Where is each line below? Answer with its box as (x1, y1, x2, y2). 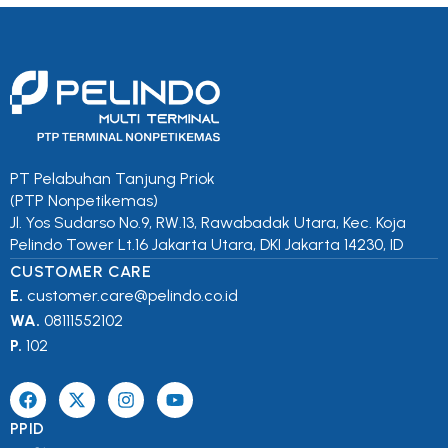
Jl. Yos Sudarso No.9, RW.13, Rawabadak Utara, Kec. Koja (10, 213, 406, 233)
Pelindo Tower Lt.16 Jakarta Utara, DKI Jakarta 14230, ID (10, 235, 403, 255)
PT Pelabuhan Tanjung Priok (10, 169, 215, 189)
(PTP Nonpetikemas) (10, 191, 158, 211)
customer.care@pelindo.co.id (27, 286, 238, 306)
